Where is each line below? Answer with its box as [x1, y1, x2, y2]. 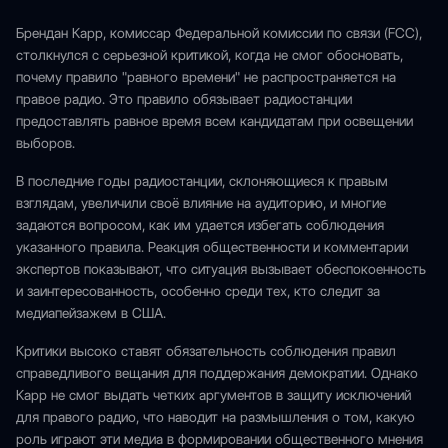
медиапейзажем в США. [16, 305, 166, 321]
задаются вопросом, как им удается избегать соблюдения [16, 217, 384, 233]
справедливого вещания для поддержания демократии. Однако [16, 365, 418, 381]
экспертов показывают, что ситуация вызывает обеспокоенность [16, 261, 426, 277]
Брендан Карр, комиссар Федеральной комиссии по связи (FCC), [16, 25, 422, 41]
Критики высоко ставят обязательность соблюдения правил [16, 343, 396, 359]
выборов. [16, 135, 75, 151]
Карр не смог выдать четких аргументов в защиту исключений [16, 387, 411, 403]
